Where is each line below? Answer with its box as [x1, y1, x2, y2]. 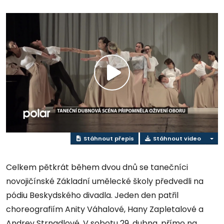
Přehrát [112, 75, 161, 92]
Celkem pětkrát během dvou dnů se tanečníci [6, 161, 188, 173]
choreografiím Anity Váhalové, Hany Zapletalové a [6, 203, 203, 215]
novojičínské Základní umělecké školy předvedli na [6, 175, 203, 187]
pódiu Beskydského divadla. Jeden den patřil [6, 189, 178, 201]
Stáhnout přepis [81, 134, 134, 142]
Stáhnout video [151, 134, 201, 142]
